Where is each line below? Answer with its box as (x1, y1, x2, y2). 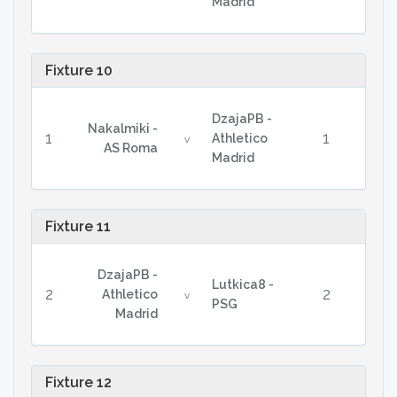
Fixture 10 (45, 62, 113, 79)
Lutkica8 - (211, 277, 274, 292)
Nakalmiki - (87, 121, 158, 136)
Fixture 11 (45, 218, 111, 235)
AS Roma (103, 141, 158, 155)
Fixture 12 (45, 374, 112, 391)
